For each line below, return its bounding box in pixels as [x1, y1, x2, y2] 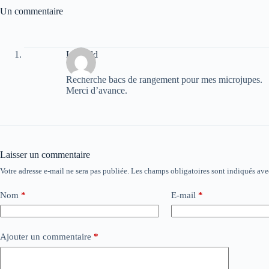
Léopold [66, 49, 98, 60]
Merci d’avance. [66, 85, 127, 95]
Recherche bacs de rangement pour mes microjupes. [66, 74, 262, 85]
